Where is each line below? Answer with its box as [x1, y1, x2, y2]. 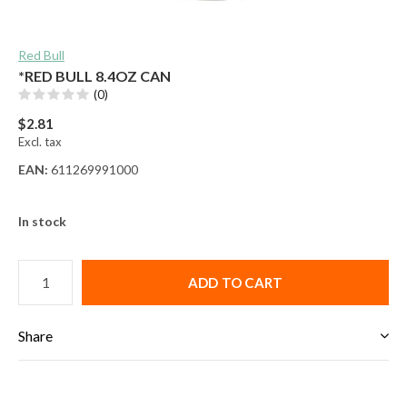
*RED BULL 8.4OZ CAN [18, 66, 171, 84]
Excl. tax [18, 134, 62, 149]
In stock [18, 213, 66, 229]
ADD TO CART [187, 273, 283, 291]
